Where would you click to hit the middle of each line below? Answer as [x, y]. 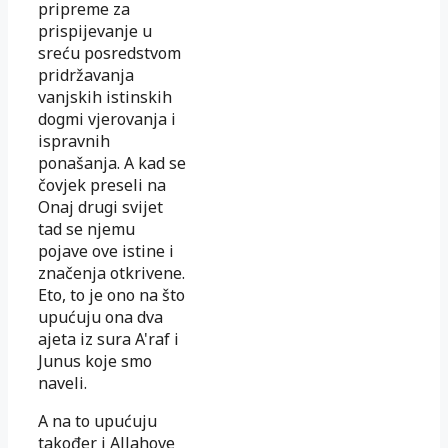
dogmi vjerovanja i [107, 118]
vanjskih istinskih [105, 96]
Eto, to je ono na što [111, 294]
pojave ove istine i [106, 250]
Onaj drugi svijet [100, 206]
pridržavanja [86, 74]
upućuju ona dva [100, 316]
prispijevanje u [95, 30]
